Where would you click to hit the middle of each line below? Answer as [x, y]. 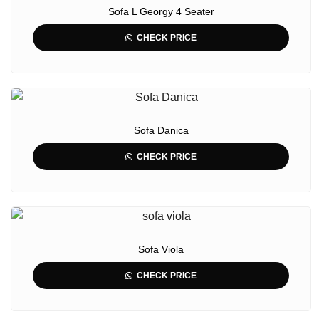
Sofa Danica [161, 130]
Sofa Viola [161, 249]
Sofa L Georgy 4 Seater [161, 11]
